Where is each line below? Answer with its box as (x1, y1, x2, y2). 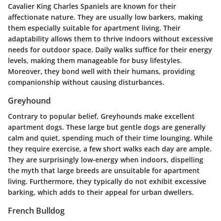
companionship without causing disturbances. (8, 77, 164, 87)
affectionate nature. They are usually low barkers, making (8, 12, 203, 22)
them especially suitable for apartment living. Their (8, 23, 181, 33)
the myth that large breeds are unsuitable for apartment (8, 166, 200, 176)
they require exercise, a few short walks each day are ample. (8, 144, 212, 154)
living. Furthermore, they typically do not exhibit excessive (8, 177, 206, 186)
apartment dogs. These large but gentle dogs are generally (8, 122, 206, 132)
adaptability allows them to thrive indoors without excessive (8, 34, 213, 43)
